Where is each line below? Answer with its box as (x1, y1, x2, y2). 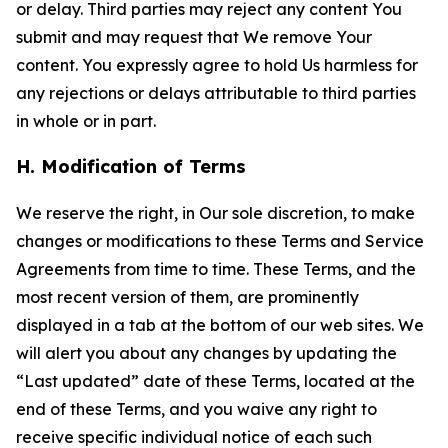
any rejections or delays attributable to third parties (16, 83, 416, 103)
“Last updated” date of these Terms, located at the (16, 371, 415, 391)
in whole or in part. (16, 111, 156, 131)
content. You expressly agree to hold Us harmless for (16, 55, 418, 75)
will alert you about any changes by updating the (16, 343, 397, 363)
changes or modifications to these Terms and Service (16, 231, 424, 251)
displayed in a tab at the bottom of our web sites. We (16, 315, 424, 335)
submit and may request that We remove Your (16, 27, 372, 47)
